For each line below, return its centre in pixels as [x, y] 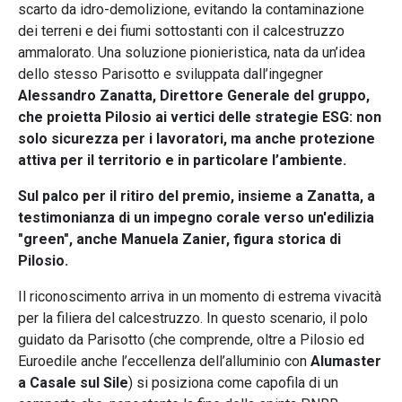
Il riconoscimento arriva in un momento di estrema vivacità [200, 296]
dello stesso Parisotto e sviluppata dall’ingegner [170, 74]
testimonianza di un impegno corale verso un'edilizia [196, 217]
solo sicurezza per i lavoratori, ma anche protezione [197, 138]
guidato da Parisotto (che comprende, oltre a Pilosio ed [191, 339]
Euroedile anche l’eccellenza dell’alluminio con [164, 361]
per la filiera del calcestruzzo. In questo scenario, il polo [193, 318]
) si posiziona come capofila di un [233, 382]
